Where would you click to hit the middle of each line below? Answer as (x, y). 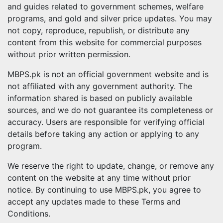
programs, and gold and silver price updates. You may (110, 18)
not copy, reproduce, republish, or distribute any (99, 30)
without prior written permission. (69, 54)
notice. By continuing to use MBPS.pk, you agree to (104, 190)
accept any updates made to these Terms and (94, 202)
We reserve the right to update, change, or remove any (111, 166)
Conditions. (29, 214)
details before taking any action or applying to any (103, 134)
